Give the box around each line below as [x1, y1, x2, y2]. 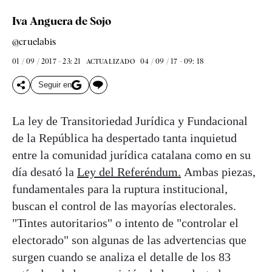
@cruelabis [12, 36, 56, 47]
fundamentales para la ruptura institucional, [12, 182, 228, 195]
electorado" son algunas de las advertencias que [12, 233, 246, 246]
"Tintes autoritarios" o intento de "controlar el [12, 216, 239, 229]
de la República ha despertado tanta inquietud [12, 131, 237, 144]
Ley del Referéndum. [77, 165, 181, 178]
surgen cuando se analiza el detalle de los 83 [12, 250, 231, 263]
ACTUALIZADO [86, 56, 135, 66]
